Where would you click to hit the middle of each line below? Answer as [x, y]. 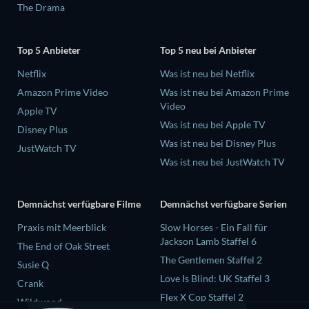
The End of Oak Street [63, 246]
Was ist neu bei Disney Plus [218, 143]
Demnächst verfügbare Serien [223, 204]
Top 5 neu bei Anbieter [208, 50]
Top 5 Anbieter [49, 50]
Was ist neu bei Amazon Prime [225, 92]
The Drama [41, 8]
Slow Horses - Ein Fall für [214, 228]
